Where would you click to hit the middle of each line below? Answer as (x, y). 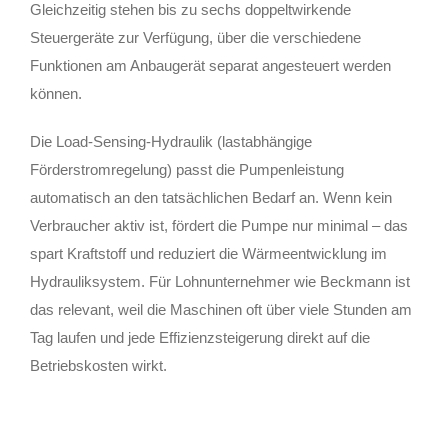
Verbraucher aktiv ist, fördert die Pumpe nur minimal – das (219, 225)
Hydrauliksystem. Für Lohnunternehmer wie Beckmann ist (220, 281)
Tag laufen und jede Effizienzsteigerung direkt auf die (200, 337)
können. (56, 93)
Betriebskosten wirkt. (98, 365)
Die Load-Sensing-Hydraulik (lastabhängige (171, 141)
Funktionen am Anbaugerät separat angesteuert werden (210, 65)
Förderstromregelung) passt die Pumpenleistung (187, 169)
